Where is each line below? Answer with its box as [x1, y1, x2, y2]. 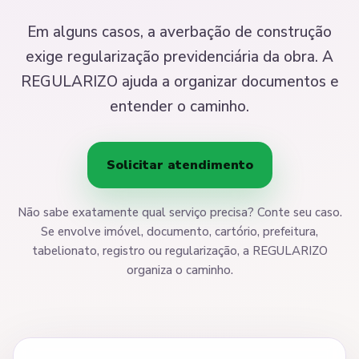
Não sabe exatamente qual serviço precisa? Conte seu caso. [17, 204, 342, 221]
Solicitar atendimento [106, 156, 253, 175]
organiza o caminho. [126, 262, 233, 279]
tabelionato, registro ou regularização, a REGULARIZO [31, 243, 328, 260]
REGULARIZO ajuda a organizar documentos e [20, 71, 339, 93]
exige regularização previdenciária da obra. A [26, 46, 333, 68]
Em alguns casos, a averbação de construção [27, 22, 332, 43]
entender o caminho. [110, 96, 249, 118]
